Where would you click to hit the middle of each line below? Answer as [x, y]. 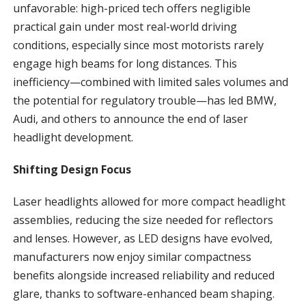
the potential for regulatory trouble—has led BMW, [144, 100]
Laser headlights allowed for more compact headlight [149, 201]
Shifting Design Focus [72, 169]
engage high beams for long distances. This [125, 63]
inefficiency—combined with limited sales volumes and [150, 82]
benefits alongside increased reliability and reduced [143, 275]
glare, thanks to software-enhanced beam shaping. [143, 293]
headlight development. [73, 137]
